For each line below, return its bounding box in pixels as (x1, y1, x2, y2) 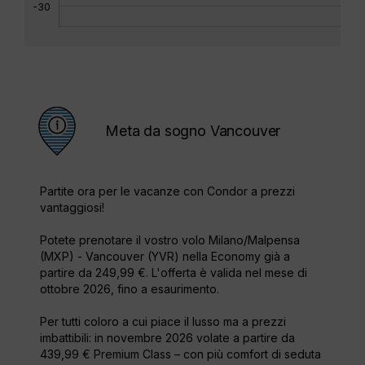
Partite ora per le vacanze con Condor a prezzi (40, 184, 295, 199)
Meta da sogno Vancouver (105, 122, 281, 140)
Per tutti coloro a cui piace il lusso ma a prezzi (40, 314, 286, 329)
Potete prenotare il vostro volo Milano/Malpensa (40, 233, 300, 248)
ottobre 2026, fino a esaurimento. (40, 282, 219, 297)
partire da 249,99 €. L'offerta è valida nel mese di (40, 266, 307, 280)
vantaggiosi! (40, 200, 104, 215)
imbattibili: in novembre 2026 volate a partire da (40, 331, 295, 345)
